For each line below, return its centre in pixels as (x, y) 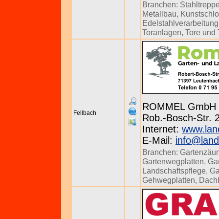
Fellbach (85, 113)
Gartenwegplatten (173, 161)
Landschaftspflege (174, 171)
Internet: (162, 129)
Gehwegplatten (169, 180)
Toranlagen (162, 32)
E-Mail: (159, 140)
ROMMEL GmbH (179, 107)
